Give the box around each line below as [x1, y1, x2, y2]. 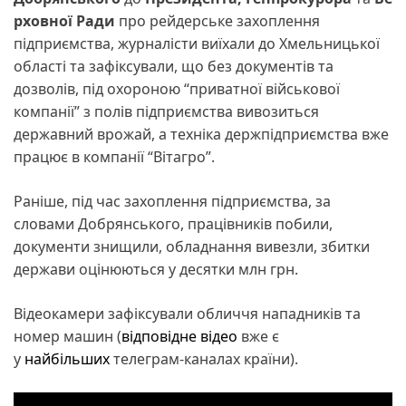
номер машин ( [14, 326, 121, 347]
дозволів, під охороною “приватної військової [14, 79, 340, 100]
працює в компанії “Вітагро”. [14, 147, 215, 168]
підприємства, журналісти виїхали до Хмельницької [14, 34, 380, 54]
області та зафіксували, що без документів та [14, 56, 333, 77]
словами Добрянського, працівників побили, [14, 214, 333, 235]
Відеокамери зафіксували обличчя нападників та [14, 304, 361, 324]
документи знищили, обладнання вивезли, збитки [14, 237, 370, 257]
